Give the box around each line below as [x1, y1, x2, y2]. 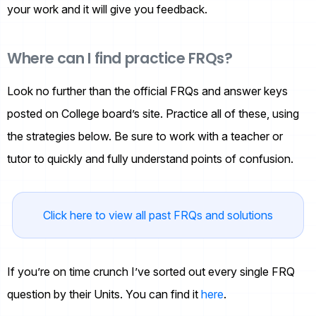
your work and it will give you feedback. [7, 1, 207, 16]
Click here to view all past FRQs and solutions [43, 207, 273, 222]
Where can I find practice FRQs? [7, 47, 233, 68]
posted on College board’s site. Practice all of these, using [7, 106, 299, 121]
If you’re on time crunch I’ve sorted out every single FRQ [7, 264, 295, 279]
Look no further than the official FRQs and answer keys [7, 83, 288, 98]
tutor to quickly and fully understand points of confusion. [7, 151, 293, 166]
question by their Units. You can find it [7, 286, 201, 301]
